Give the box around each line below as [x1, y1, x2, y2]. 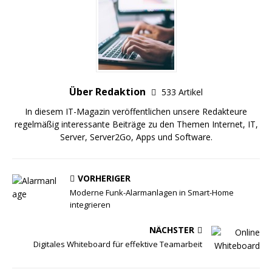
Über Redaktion [69, 85, 148, 98]
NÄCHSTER [149, 224, 194, 236]
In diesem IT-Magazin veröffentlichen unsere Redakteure [25, 106, 247, 117]
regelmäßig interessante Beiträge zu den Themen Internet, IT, [14, 118, 258, 130]
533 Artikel [161, 86, 203, 98]
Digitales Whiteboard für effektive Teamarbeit [33, 239, 202, 250]
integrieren [70, 199, 110, 210]
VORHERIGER [78, 172, 131, 184]
